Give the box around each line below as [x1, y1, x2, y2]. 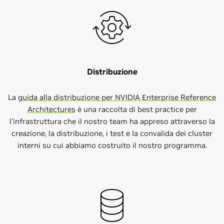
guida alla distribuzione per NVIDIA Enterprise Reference [18, 92, 216, 102]
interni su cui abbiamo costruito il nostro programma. [17, 140, 207, 150]
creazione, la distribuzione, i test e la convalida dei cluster [11, 128, 212, 138]
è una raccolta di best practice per [75, 104, 197, 114]
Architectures [27, 104, 75, 114]
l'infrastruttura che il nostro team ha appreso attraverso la [9, 116, 215, 126]
